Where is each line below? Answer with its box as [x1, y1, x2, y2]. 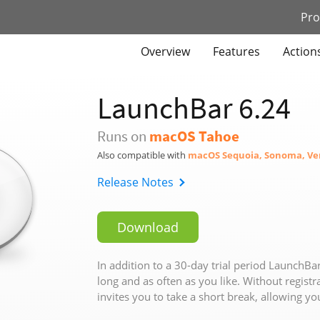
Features [213, 44, 260, 59]
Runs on [97, 126, 149, 146]
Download [117, 218, 179, 236]
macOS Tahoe [149, 126, 239, 146]
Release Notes [97, 174, 174, 190]
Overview [141, 44, 190, 59]
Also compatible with [97, 148, 188, 161]
